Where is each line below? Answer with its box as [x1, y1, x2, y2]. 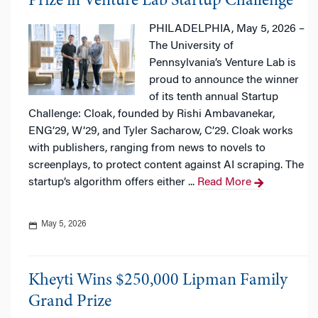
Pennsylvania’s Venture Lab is [149, 57, 296, 69]
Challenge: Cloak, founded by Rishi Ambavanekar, [28, 109, 275, 120]
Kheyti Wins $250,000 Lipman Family [28, 273, 287, 290]
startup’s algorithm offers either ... [28, 177, 194, 188]
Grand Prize [28, 294, 111, 311]
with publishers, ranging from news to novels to [28, 143, 265, 154]
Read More [197, 177, 251, 188]
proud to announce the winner [149, 75, 299, 86]
